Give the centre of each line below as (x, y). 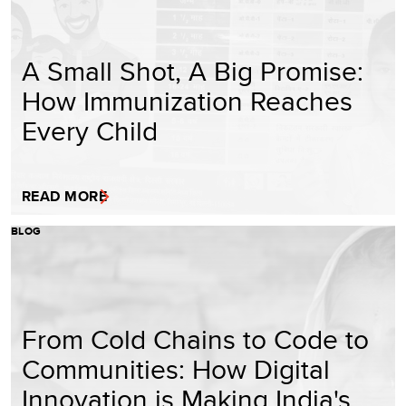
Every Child (90, 130)
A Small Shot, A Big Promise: (193, 70)
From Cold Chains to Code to (195, 338)
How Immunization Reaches (187, 100)
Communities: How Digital (176, 368)
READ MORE (65, 196)
